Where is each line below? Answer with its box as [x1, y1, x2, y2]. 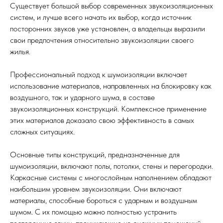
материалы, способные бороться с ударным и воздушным [10, 196, 197, 205]
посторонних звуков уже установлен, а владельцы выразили [10, 24, 205, 33]
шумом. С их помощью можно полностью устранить [10, 207, 177, 217]
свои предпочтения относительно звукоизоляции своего [10, 35, 194, 45]
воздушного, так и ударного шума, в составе [10, 93, 155, 102]
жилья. [10, 47, 30, 56]
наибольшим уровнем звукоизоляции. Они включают [10, 184, 182, 194]
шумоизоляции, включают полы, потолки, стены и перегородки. [10, 161, 213, 171]
